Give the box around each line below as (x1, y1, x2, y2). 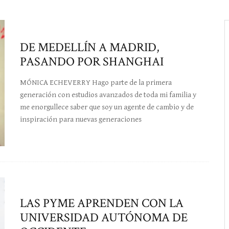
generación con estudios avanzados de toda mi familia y (20, 90, 196, 99)
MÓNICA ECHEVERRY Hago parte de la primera (20, 78, 172, 87)
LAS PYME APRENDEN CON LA (20, 195, 184, 212)
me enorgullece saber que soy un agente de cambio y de (20, 102, 194, 111)
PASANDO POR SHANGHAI (20, 53, 164, 70)
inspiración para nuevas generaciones (20, 114, 142, 124)
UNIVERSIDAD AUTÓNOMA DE (20, 210, 188, 226)
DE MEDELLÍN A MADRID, (20, 39, 159, 55)
